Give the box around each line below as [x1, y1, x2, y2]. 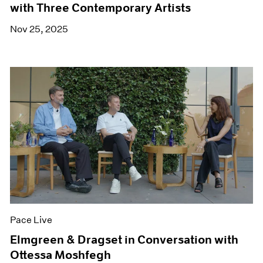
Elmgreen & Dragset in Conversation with [10, 232, 239, 247]
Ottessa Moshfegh [10, 247, 112, 262]
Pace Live [10, 214, 53, 225]
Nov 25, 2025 [10, 23, 69, 35]
